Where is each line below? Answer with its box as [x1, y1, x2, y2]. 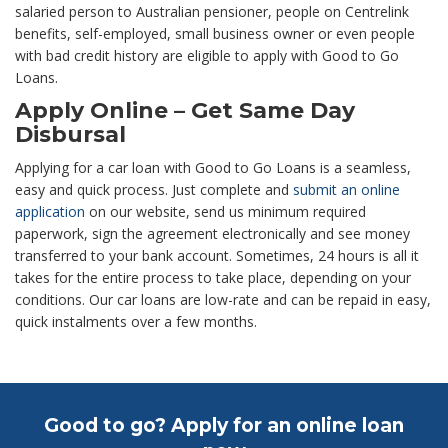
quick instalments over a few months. [15, 312, 257, 332]
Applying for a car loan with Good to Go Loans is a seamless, [15, 158, 411, 178]
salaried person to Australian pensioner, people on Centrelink [15, 2, 409, 22]
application [15, 202, 85, 222]
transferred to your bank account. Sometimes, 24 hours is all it [15, 246, 419, 266]
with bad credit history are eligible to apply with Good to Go [15, 46, 399, 66]
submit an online [293, 180, 400, 200]
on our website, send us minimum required [85, 202, 366, 222]
